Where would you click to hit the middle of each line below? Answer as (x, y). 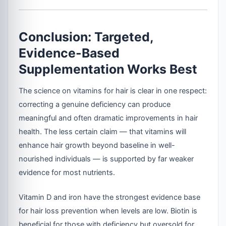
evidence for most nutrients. (67, 173)
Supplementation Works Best (108, 69)
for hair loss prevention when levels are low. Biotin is (108, 211)
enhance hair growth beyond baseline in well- (97, 146)
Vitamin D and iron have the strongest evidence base (110, 197)
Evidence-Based (69, 53)
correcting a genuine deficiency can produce (95, 105)
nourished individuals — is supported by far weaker (106, 159)
